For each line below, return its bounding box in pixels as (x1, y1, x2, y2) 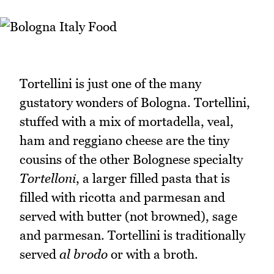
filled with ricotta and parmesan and (20, 189, 225, 205)
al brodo (59, 246, 108, 262)
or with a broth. (108, 246, 198, 262)
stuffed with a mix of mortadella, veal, (20, 113, 234, 129)
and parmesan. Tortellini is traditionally (20, 227, 245, 243)
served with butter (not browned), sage (20, 208, 237, 224)
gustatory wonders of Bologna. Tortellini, (20, 94, 250, 110)
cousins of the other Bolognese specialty (20, 151, 243, 167)
